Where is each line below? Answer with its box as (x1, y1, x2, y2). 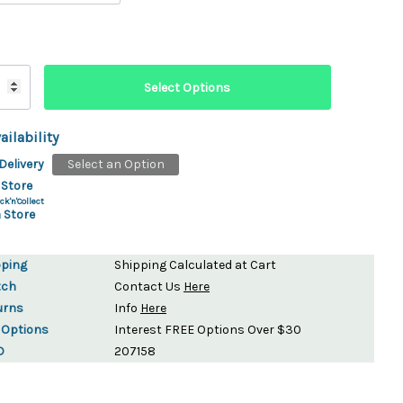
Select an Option (67, 156, 165, 172)
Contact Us (114, 278, 184, 294)
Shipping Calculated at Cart (114, 256, 276, 273)
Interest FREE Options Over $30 (114, 321, 301, 337)
